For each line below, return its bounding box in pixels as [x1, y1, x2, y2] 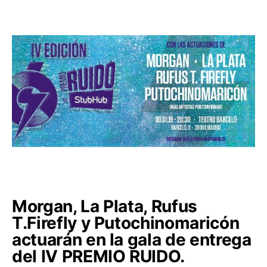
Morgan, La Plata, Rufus [12, 195, 197, 216]
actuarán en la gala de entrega [12, 229, 252, 250]
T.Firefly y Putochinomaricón [12, 212, 240, 233]
